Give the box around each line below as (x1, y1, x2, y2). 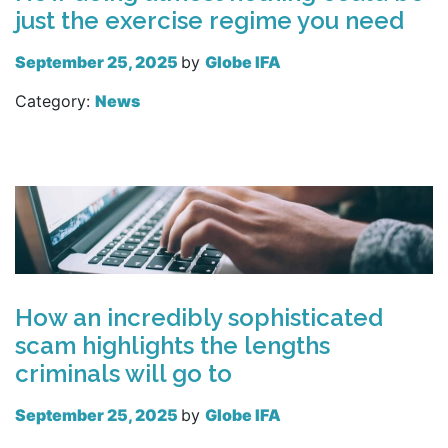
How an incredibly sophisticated (15, 302, 383, 332)
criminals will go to (15, 358, 232, 388)
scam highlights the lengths (15, 330, 330, 360)
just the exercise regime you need (15, 6, 404, 36)
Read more (36, 156, 107, 174)
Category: (15, 91, 95, 112)
